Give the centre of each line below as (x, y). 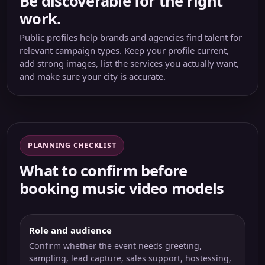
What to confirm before (104, 170)
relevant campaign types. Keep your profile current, (125, 51)
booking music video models (122, 188)
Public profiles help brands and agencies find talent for (131, 38)
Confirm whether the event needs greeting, (116, 246)
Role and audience (71, 230)
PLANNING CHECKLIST (72, 146)
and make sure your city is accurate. (93, 77)
